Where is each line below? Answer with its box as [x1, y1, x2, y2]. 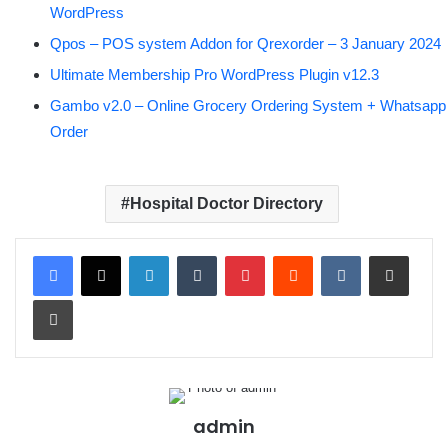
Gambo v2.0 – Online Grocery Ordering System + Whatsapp [50, 96, 446, 114]
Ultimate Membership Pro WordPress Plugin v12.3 [50, 65, 379, 83]
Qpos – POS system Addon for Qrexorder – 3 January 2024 [50, 34, 441, 52]
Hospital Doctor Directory [129, 194, 323, 212]
